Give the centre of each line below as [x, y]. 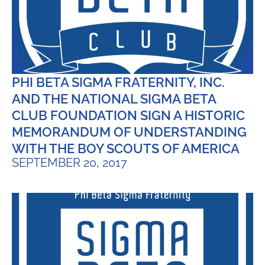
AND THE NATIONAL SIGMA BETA [114, 98]
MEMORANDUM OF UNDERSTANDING [129, 132]
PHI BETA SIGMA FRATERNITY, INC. [118, 82]
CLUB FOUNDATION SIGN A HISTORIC [128, 115]
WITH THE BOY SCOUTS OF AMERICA [126, 148]
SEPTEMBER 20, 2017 [70, 162]
